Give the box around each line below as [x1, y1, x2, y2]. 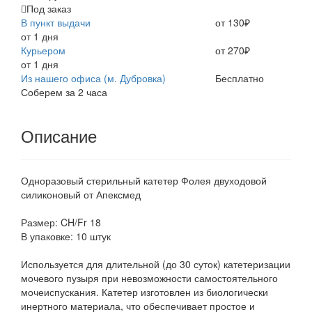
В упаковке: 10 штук [21, 229, 111, 244]
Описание [21, 123, 97, 148]
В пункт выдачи [21, 15, 91, 30]
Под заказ [26, 1, 71, 16]
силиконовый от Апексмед [21, 187, 141, 202]
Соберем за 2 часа [21, 85, 107, 100]
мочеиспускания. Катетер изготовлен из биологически [21, 285, 268, 299]
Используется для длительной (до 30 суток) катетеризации [21, 257, 290, 272]
